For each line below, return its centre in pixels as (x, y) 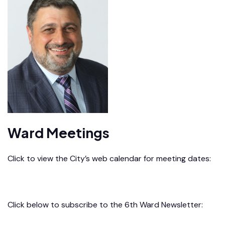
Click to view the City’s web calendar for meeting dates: (109, 158)
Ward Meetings (59, 132)
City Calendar (33, 181)
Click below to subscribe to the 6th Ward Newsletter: (105, 204)
